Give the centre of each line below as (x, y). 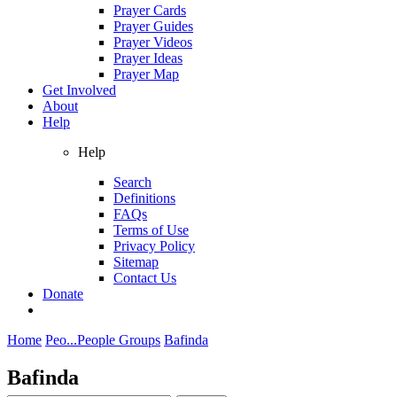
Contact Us (145, 277)
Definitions (144, 198)
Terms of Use (151, 230)
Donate (63, 293)
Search (132, 182)
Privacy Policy (154, 245)
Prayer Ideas (148, 58)
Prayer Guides (153, 26)
